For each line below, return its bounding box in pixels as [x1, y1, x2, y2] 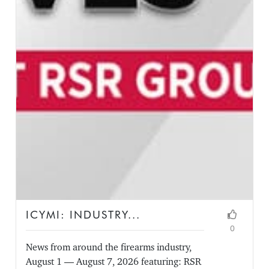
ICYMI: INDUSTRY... [26, 208, 141, 222]
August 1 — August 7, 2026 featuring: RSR [26, 256, 202, 268]
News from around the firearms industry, [26, 241, 192, 253]
